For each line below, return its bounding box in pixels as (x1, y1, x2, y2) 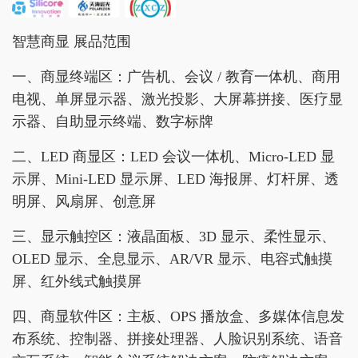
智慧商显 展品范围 (12, 34, 131, 50)
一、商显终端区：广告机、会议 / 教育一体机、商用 (12, 69, 340, 86)
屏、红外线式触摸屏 (12, 273, 141, 290)
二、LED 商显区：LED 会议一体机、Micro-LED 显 (12, 149, 335, 165)
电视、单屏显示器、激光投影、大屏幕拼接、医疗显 (12, 91, 343, 108)
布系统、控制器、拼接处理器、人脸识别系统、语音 (12, 331, 343, 348)
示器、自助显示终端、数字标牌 (12, 113, 213, 130)
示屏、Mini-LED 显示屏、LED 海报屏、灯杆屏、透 (12, 171, 339, 188)
